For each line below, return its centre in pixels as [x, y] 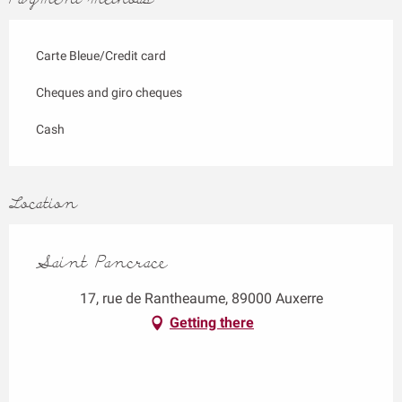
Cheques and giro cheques [109, 92]
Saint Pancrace [102, 262]
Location [43, 203]
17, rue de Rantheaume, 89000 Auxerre [201, 298]
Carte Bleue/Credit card [101, 55]
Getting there [212, 322]
